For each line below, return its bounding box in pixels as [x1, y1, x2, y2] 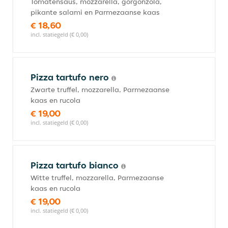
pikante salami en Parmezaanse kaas [31, 8, 160, 17]
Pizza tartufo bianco [31, 159, 121, 171]
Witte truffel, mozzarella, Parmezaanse [31, 173, 164, 182]
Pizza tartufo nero [31, 71, 111, 83]
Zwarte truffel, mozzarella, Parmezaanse [31, 85, 169, 94]
